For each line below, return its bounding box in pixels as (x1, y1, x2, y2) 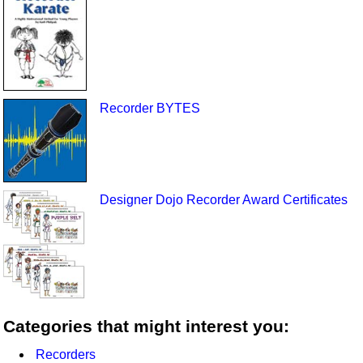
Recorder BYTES (99, 100, 200, 115)
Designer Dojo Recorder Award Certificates (99, 192, 348, 207)
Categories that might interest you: (3, 316, 290, 335)
